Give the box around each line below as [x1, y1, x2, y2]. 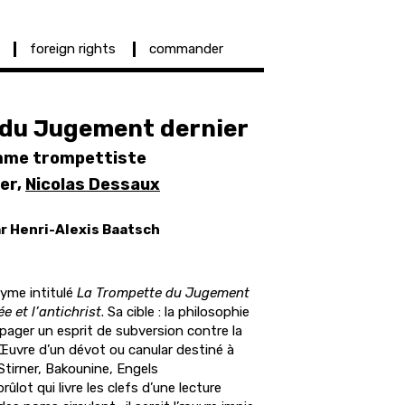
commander [149, 41, 223, 57]
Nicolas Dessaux [25, 174, 160, 194]
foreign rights [30, 41, 116, 57]
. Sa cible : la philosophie [101, 304, 250, 320]
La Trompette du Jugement [77, 285, 250, 301]
